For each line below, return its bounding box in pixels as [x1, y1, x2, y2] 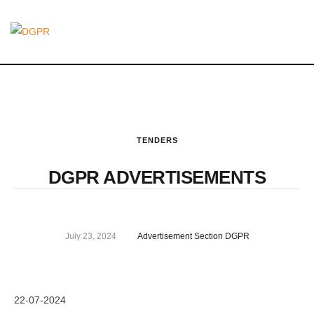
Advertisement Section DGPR [137, 231, 250, 241]
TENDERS [136, 136, 178, 144]
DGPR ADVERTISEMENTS [48, 167, 266, 188]
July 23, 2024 [64, 231, 116, 241]
